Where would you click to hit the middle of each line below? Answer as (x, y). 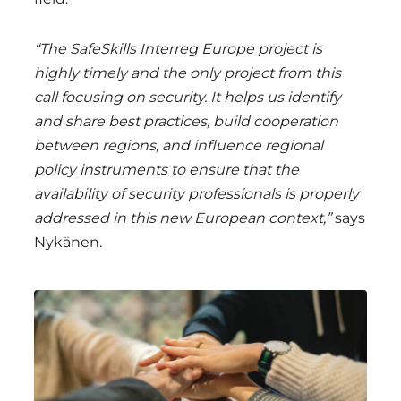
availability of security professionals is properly (196, 194)
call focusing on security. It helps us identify (188, 97)
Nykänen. (68, 242)
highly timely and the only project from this (188, 73)
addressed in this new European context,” (183, 218)
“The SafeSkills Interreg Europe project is (178, 49)
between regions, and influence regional (179, 145)
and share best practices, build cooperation (186, 121)
